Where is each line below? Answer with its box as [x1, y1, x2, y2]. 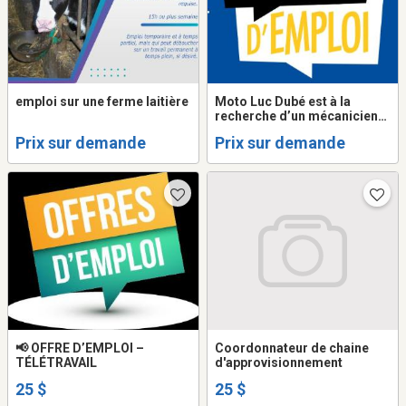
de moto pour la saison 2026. [215, 122, 389, 138]
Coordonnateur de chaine [215, 341, 369, 356]
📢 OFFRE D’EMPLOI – [15, 341, 144, 356]
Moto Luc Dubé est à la [215, 93, 351, 109]
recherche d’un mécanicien [215, 108, 378, 123]
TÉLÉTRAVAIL [15, 355, 97, 371]
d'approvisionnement [215, 355, 343, 371]
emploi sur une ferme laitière [15, 93, 188, 109]
